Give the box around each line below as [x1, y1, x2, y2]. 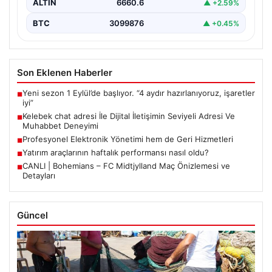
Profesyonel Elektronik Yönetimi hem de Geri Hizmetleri [22, 134, 233, 144]
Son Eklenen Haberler [17, 67, 112, 79]
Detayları [22, 171, 55, 181]
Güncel [17, 209, 48, 222]
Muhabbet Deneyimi [22, 121, 98, 131]
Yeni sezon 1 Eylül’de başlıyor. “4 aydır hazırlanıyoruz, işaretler [22, 88, 255, 98]
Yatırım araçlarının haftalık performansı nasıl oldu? [22, 148, 209, 158]
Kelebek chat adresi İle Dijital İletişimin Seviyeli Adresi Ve [22, 111, 235, 121]
